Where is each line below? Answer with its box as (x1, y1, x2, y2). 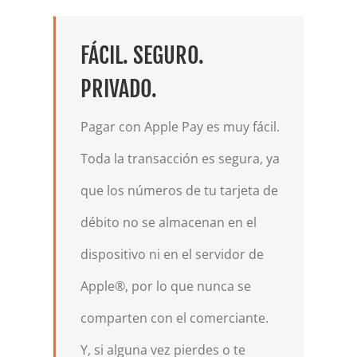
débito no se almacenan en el (80, 214, 257, 232)
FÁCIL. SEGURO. (80, 41, 204, 69)
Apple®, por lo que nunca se (80, 277, 251, 296)
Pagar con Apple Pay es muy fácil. (80, 118, 280, 136)
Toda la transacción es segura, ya (80, 150, 280, 168)
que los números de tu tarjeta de (80, 182, 278, 200)
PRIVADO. (80, 74, 157, 103)
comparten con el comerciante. (80, 309, 269, 328)
